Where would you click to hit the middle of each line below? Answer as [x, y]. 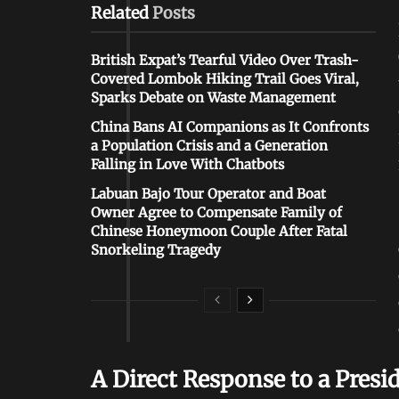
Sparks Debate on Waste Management [213, 98]
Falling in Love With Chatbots [187, 165]
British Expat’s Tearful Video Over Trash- [225, 61]
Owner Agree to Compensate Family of [216, 213]
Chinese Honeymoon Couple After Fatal [219, 232]
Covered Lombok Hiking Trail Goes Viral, [225, 79]
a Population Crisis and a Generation [209, 146]
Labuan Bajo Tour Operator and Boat [208, 194]
